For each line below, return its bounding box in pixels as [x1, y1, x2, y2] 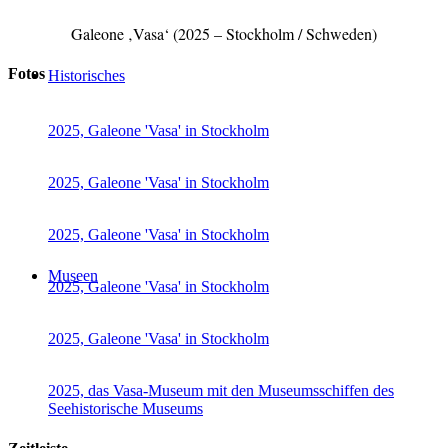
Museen [48, 267, 98, 284]
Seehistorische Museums [48, 400, 203, 418]
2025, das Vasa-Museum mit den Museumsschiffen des [48, 382, 394, 400]
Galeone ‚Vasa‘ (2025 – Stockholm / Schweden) [71, 22, 377, 44]
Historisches [48, 67, 125, 84]
